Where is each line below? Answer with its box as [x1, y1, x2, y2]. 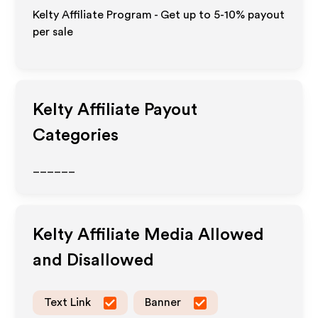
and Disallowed [33, 252, 155, 269]
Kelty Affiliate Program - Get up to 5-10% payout [33, 9, 285, 21]
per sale [33, 26, 74, 38]
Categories [33, 127, 119, 144]
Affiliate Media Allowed [73, 226, 265, 243]
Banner [145, 297, 182, 308]
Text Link [44, 297, 92, 308]
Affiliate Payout [73, 102, 198, 119]
